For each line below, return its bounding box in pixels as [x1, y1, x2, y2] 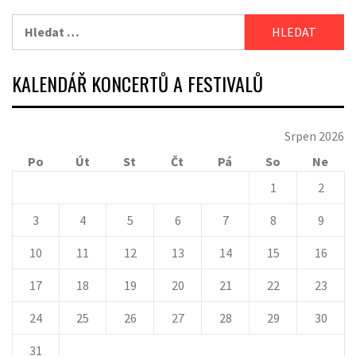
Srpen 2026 [284, 128, 344, 145]
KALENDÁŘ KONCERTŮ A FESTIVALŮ [12, 69, 263, 99]
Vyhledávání [11, 15, 81, 32]
